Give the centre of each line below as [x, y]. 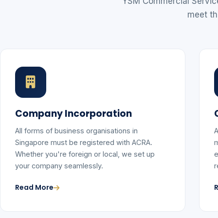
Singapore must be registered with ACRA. [84, 142]
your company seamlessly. [59, 166]
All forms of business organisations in [76, 131]
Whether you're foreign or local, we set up [85, 154]
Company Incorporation [73, 114]
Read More [34, 187]
